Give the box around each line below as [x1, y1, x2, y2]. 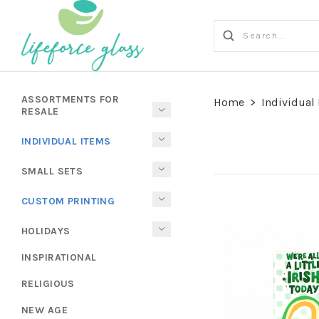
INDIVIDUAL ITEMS [21, 135, 111, 147]
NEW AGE [21, 303, 68, 316]
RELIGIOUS [21, 277, 75, 290]
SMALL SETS [21, 164, 83, 177]
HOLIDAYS [21, 224, 70, 237]
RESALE [21, 105, 59, 117]
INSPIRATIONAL [21, 251, 97, 263]
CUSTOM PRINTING [21, 194, 115, 207]
